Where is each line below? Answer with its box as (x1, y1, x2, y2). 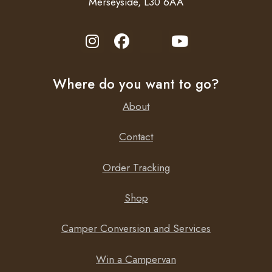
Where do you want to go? (53, 73, 219, 93)
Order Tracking (102, 160, 170, 175)
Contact (119, 129, 153, 144)
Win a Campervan (96, 251, 176, 267)
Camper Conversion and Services (61, 221, 211, 236)
